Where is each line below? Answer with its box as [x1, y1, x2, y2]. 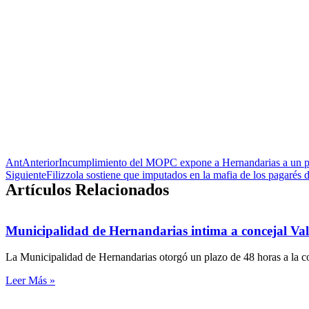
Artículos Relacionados [6, 181, 169, 199]
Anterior [22, 157, 59, 168]
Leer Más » [6, 275, 55, 287]
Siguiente [6, 169, 46, 181]
